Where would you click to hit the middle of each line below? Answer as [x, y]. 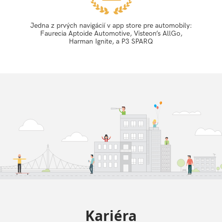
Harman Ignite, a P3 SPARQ [111, 42]
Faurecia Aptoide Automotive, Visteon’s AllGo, [111, 34]
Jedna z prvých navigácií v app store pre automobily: [111, 26]
